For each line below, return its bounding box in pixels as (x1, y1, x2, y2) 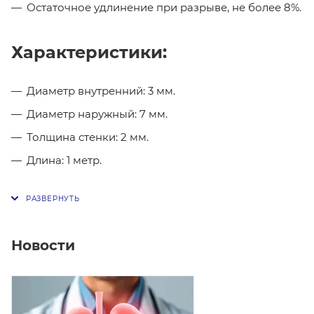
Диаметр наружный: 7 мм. (27, 107, 168, 121)
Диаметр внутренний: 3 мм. (27, 84, 175, 97)
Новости (11, 236, 75, 254)
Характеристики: (11, 42, 167, 62)
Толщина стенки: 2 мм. (27, 130, 149, 144)
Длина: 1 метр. (27, 153, 102, 167)
